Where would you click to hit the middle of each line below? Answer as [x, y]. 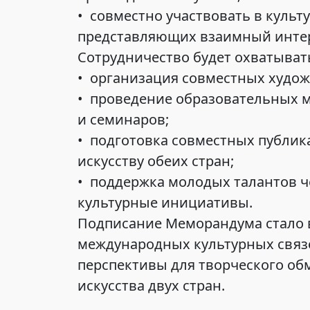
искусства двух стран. [151, 286]
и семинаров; [123, 120]
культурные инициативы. [165, 203]
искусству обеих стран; [156, 161]
